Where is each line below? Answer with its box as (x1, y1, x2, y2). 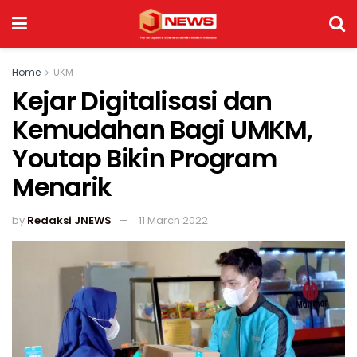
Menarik (12, 169, 112, 205)
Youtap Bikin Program (12, 140, 277, 176)
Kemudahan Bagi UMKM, (12, 112, 312, 147)
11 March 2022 (139, 212, 208, 228)
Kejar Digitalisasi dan (12, 83, 272, 119)
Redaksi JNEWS (27, 212, 112, 228)
